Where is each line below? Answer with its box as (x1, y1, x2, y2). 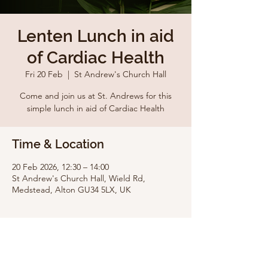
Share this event (12, 249, 102, 263)
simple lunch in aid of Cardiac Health (27, 103, 165, 114)
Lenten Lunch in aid (17, 26, 174, 46)
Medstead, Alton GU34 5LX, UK (12, 184, 131, 195)
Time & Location (12, 137, 104, 151)
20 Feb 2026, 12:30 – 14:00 (12, 162, 109, 172)
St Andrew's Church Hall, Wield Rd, (12, 173, 145, 184)
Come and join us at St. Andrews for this (20, 90, 172, 101)
